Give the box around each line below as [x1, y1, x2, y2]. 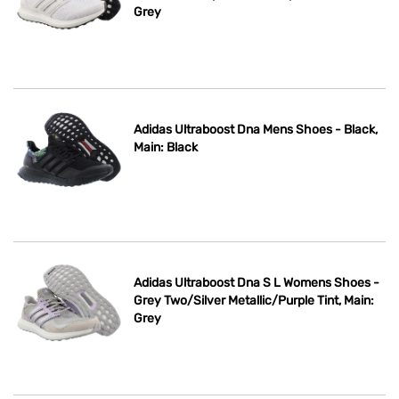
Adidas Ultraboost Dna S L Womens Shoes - [134, 275, 380, 291]
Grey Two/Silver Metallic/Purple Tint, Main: [134, 293, 375, 309]
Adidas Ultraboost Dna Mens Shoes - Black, [134, 122, 379, 138]
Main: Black [134, 140, 199, 156]
